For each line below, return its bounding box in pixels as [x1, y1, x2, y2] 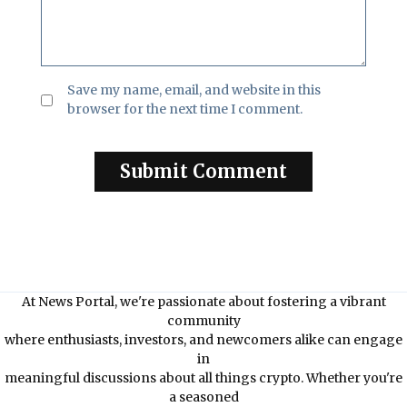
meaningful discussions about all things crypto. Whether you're [5, 370, 402, 387]
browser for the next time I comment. [67, 101, 303, 118]
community [166, 313, 241, 330]
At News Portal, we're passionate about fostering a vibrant [21, 293, 386, 311]
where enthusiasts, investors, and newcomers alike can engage [5, 332, 402, 349]
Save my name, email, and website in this [67, 82, 321, 99]
